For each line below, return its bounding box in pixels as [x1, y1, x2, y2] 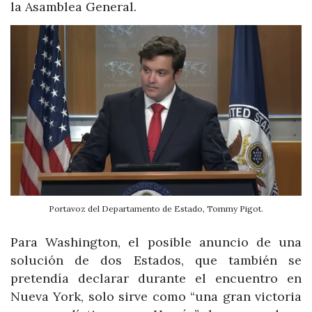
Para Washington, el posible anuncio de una [10, 233, 302, 250]
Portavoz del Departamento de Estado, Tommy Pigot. [49, 203, 263, 214]
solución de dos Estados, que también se [10, 251, 302, 268]
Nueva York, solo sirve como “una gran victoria [10, 288, 302, 304]
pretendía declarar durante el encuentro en [10, 270, 302, 286]
